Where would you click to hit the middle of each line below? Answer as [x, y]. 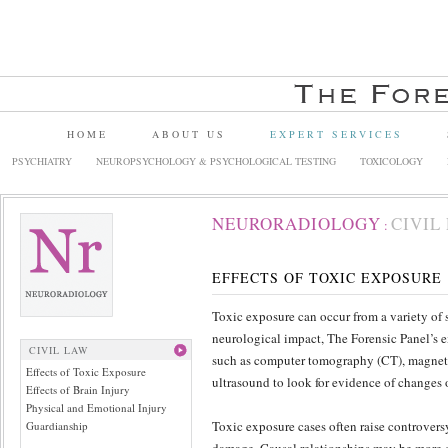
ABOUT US [189, 134]
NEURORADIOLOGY [296, 223]
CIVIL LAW [58, 350]
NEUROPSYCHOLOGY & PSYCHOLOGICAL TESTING [216, 161]
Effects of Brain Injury [78, 389]
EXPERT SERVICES [336, 134]
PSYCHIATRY [42, 161]
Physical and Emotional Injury [96, 407]
